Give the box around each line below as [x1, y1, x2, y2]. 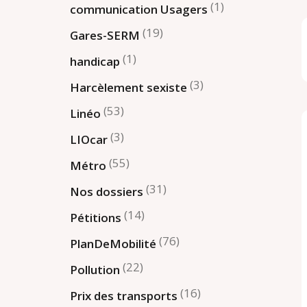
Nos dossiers [70, 183, 144, 199]
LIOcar [70, 131, 108, 147]
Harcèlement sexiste [70, 79, 188, 95]
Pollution [70, 261, 121, 278]
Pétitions [70, 209, 122, 225]
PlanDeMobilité [70, 235, 157, 251]
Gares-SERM [70, 27, 140, 43]
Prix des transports [70, 287, 178, 304]
